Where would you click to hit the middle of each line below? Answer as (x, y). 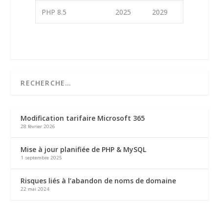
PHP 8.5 (54, 12)
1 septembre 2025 (42, 158)
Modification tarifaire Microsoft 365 (83, 118)
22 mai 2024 (35, 189)
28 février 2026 (38, 127)
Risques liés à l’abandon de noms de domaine (99, 181)
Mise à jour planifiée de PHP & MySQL (84, 150)
